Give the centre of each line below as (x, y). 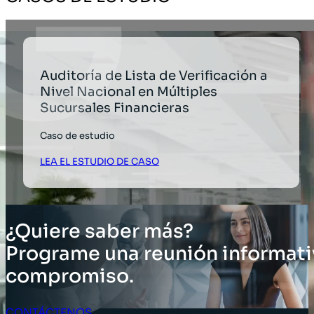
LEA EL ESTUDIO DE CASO (100, 162)
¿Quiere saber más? (100, 232)
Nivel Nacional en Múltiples (129, 91)
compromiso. (70, 277)
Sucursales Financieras (115, 107)
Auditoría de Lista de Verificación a (154, 75)
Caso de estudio (78, 136)
